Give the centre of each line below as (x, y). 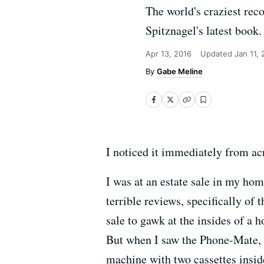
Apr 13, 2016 (169, 54)
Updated (217, 54)
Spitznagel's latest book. (204, 30)
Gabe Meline (180, 71)
